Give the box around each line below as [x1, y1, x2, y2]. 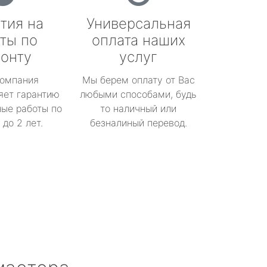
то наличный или [100, 103, 176, 114]
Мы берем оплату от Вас [82, 74, 195, 86]
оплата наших [91, 32, 185, 49]
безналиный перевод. [89, 117, 187, 129]
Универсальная [86, 15, 191, 32]
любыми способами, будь [80, 88, 197, 100]
